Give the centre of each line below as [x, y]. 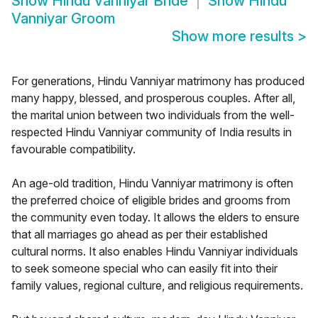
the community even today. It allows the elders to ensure [155, 218]
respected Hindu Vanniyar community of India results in [152, 132]
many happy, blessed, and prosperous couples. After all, [153, 98]
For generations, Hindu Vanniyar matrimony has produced [158, 81]
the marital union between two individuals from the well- [153, 115]
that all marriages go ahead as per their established [139, 235]
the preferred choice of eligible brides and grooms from [151, 201]
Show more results [235, 37]
